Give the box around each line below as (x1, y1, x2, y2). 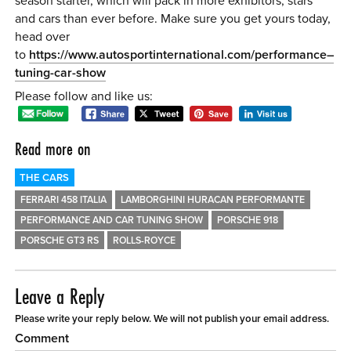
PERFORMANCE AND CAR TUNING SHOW (20, 214, 204, 226)
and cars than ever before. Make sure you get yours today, (15, 10, 331, 27)
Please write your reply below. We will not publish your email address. (15, 313, 330, 326)
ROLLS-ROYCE (113, 234, 176, 247)
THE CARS (20, 171, 70, 184)
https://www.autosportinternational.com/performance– (29, 46, 335, 63)
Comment (15, 331, 70, 347)
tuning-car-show (15, 64, 107, 81)
